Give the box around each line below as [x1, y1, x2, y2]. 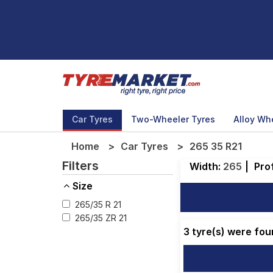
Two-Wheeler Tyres [131, 114, 215, 124]
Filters [62, 158, 99, 173]
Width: [189, 160, 223, 172]
